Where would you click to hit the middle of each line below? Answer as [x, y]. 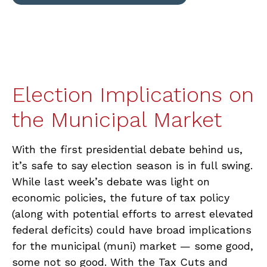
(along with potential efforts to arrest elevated [133, 214]
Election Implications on [133, 95]
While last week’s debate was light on [111, 181]
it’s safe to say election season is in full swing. [132, 165]
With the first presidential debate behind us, [127, 149]
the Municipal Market [117, 120]
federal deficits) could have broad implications [132, 230]
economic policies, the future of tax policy [121, 198]
